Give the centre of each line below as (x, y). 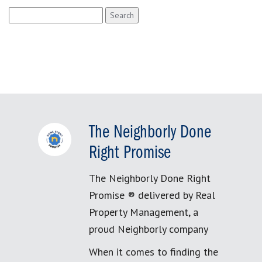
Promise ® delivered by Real (152, 195)
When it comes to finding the (154, 252)
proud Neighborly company (149, 229)
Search (21, 13)
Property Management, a (144, 212)
